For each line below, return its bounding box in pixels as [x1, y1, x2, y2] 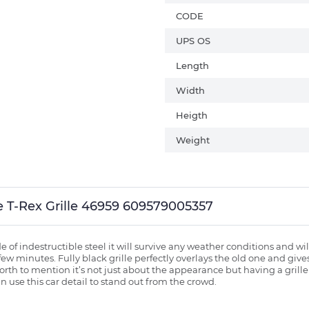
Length [176, 59, 209, 71]
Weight [176, 134, 210, 146]
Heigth [176, 109, 208, 121]
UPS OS [176, 34, 210, 46]
